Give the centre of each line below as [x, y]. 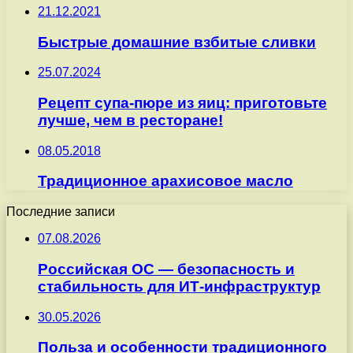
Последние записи [61, 212]
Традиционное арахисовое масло [165, 181]
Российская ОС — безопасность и [166, 269]
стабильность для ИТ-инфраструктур [179, 286]
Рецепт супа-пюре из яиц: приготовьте [182, 103]
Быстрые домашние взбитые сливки [177, 42]
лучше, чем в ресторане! [130, 121]
